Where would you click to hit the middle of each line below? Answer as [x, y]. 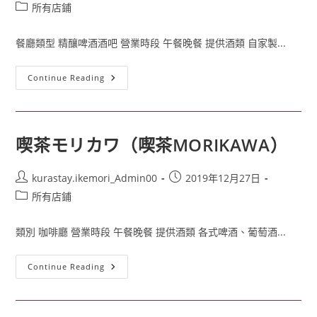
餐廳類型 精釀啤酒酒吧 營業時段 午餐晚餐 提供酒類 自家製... [151, 43]
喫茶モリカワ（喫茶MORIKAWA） [152, 145]
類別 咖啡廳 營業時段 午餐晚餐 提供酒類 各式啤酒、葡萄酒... [151, 232]
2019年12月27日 [223, 178]
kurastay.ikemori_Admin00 [95, 178]
